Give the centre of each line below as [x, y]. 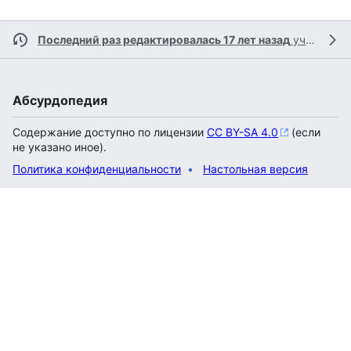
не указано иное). [60, 147]
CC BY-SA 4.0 [242, 132]
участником [298, 40]
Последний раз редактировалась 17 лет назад [164, 40]
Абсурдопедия [60, 101]
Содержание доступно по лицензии [110, 132]
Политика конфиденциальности [97, 169]
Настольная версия [255, 169]
